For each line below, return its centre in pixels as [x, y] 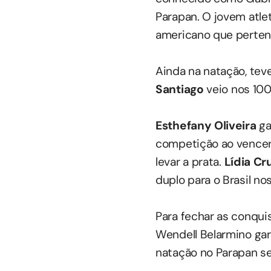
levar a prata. [190, 162]
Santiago [180, 90]
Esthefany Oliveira [206, 126]
